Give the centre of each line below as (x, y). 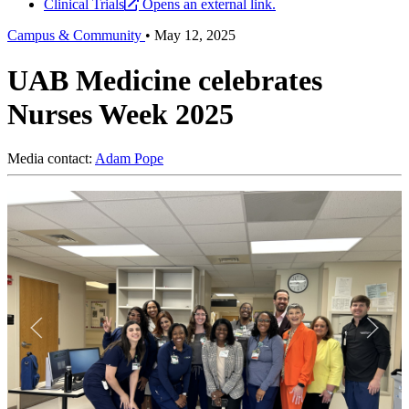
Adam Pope (129, 159)
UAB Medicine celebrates (165, 80)
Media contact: (51, 159)
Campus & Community (76, 36)
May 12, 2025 (195, 36)
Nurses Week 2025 (121, 114)
